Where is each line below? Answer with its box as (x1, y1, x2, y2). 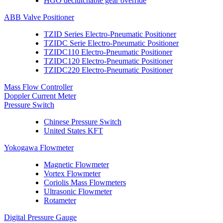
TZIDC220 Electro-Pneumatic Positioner (44, 66, 173, 74)
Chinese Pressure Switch (44, 117, 121, 126)
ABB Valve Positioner (4, 13, 74, 21)
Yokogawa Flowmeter (4, 143, 74, 152)
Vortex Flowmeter (44, 169, 101, 178)
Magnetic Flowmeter (44, 160, 109, 169)
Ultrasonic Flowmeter (44, 187, 112, 196)
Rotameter (44, 196, 76, 205)
